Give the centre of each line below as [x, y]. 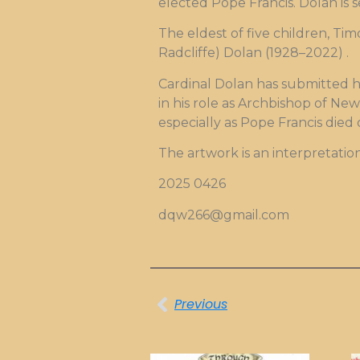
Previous [201, 305]
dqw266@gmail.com [224, 215]
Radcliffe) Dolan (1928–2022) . [254, 53]
